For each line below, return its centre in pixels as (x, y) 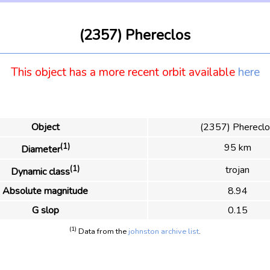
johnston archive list (164, 232)
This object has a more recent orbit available (124, 73)
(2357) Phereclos (135, 35)
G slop (45, 210)
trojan (237, 170)
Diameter (40, 150)
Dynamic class (40, 172)
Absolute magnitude (45, 191)
